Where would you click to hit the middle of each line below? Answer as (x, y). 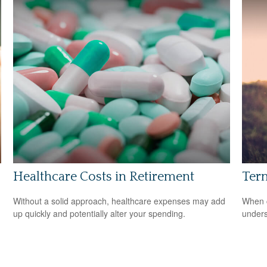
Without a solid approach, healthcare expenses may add (119, 201)
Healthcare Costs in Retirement (104, 176)
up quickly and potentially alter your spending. (100, 214)
